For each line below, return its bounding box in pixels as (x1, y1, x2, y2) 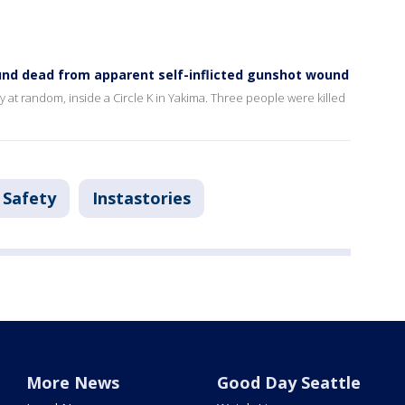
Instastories (92, 187, 191, 210)
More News (26, 372, 120, 394)
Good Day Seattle (216, 372, 361, 394)
